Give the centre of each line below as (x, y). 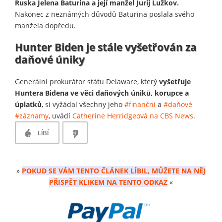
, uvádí (60, 115)
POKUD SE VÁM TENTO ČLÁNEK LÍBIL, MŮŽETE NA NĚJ (114, 170)
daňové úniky (50, 59)
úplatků (28, 104)
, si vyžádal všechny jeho (83, 104)
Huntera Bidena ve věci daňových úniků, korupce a (102, 93)
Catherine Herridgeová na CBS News (133, 115)
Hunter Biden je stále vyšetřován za (106, 47)
